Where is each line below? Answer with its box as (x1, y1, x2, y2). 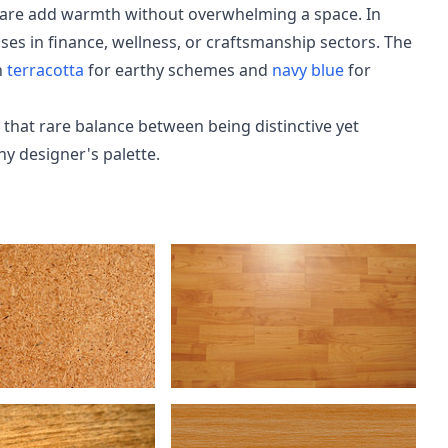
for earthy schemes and (84, 59, 272, 81)
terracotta (7, 59, 84, 81)
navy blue (272, 59, 344, 81)
